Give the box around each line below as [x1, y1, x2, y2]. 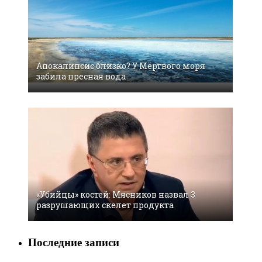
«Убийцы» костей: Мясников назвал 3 [36, 189, 195, 201]
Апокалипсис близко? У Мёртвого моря [36, 60, 205, 71]
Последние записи [28, 236, 119, 249]
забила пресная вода [36, 70, 126, 82]
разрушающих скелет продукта [36, 199, 174, 211]
